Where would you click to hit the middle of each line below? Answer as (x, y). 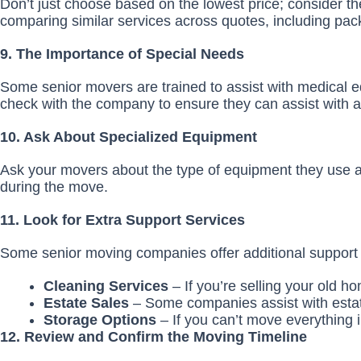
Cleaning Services (108, 286)
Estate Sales (88, 303)
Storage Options (102, 320)
